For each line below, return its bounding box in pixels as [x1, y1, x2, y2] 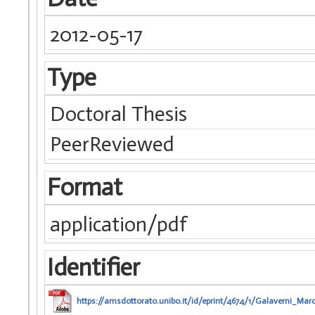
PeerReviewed [50, 131, 175, 157]
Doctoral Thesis [50, 101, 188, 127]
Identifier [46, 252, 140, 282]
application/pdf [50, 211, 188, 237]
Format [46, 173, 122, 202]
